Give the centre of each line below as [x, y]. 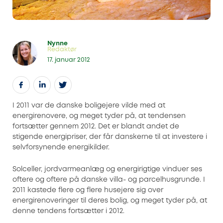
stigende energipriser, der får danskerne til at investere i [110, 137]
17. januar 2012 [69, 60]
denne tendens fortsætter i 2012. [68, 211]
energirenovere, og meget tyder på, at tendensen [99, 116]
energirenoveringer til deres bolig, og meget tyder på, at [110, 200]
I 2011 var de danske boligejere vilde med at [89, 106]
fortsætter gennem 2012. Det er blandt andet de [96, 127]
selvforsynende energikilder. [61, 148]
